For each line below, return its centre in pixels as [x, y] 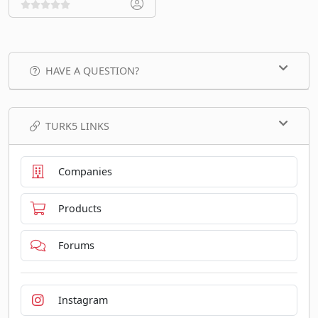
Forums [76, 246]
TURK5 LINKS [77, 126]
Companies [85, 172]
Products [79, 209]
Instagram [83, 300]
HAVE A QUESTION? [92, 70]
